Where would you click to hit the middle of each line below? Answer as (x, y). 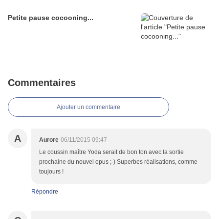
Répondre (45, 192)
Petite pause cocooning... (51, 18)
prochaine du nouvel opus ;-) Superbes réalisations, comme (118, 162)
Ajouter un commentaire (88, 107)
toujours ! (51, 172)
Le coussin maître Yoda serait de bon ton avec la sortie (111, 152)
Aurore (49, 140)
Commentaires (42, 83)
